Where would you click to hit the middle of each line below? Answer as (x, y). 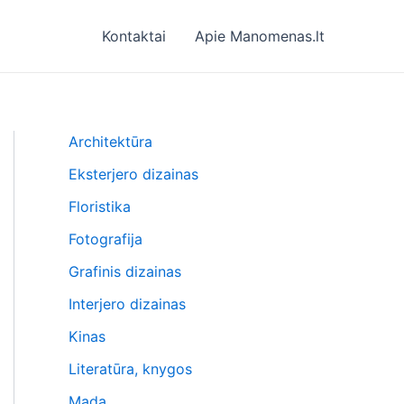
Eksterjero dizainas (133, 174)
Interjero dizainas (127, 304)
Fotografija (106, 239)
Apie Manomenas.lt (260, 36)
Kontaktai (134, 36)
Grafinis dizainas (125, 271)
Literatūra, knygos (130, 369)
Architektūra (110, 142)
